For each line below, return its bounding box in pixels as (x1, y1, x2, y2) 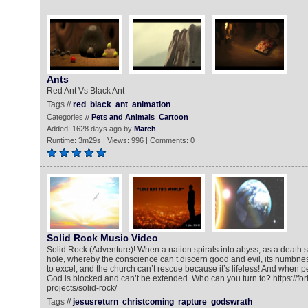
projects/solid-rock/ (46, 283, 117, 293)
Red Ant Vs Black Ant (46, 86, 124, 96)
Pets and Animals (91, 113, 155, 121)
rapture (177, 297, 207, 307)
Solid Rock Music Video (46, 232, 158, 243)
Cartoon (158, 113, 188, 121)
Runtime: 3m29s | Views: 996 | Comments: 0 (46, 136, 195, 144)
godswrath (210, 297, 252, 307)
